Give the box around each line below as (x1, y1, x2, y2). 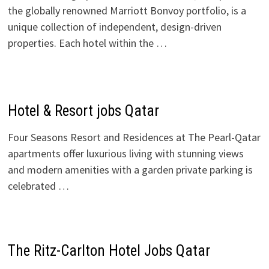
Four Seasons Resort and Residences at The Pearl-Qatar (7, 130, 261, 144)
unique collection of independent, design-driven (7, 20, 222, 34)
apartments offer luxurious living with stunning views (7, 147, 244, 160)
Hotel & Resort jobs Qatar (7, 102, 159, 119)
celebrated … (7, 179, 69, 193)
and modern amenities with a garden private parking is (7, 163, 253, 177)
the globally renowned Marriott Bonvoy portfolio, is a (7, 4, 246, 17)
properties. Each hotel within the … (7, 36, 167, 50)
